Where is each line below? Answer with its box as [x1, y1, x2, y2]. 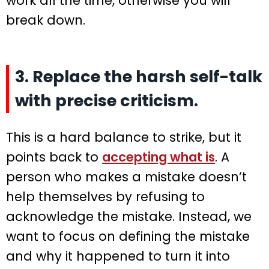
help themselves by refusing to [6, 187, 205, 205]
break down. [6, 11, 85, 29]
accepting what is [102, 148, 215, 166]
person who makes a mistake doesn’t [6, 168, 247, 186]
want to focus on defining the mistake [6, 227, 250, 245]
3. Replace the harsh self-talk [15, 65, 262, 88]
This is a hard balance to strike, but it [6, 128, 241, 146]
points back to [6, 148, 102, 166]
